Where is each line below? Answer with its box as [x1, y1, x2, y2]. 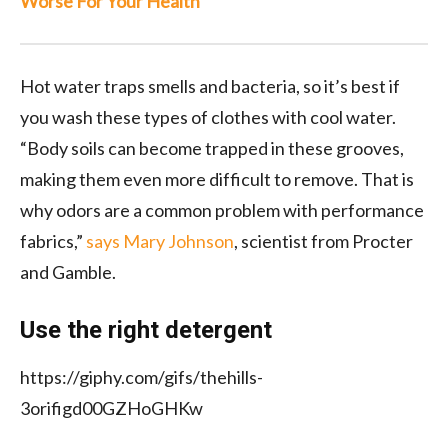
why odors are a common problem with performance [20, 198, 424, 221]
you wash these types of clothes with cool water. [20, 105, 396, 128]
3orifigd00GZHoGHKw [20, 396, 203, 419]
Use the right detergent [20, 315, 272, 344]
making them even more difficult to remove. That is [20, 167, 414, 190]
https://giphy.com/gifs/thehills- [20, 365, 263, 388]
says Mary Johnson [86, 229, 234, 252]
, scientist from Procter [234, 229, 413, 252]
